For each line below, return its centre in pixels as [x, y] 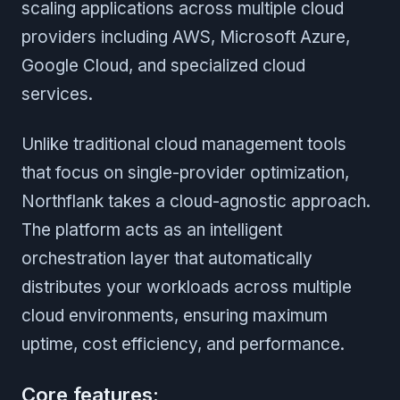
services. [57, 94]
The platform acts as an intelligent [152, 229]
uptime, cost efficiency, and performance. [183, 344]
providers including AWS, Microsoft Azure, [186, 37]
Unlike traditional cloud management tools [184, 144]
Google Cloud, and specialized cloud [163, 65]
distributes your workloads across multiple [187, 287]
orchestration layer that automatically [167, 258]
